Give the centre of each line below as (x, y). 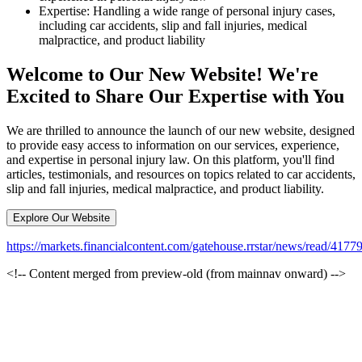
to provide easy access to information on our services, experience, (173, 145)
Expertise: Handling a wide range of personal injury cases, (187, 11)
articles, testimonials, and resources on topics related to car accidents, (181, 174)
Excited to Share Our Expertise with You (175, 96)
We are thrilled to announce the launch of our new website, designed (181, 130)
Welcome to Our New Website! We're (162, 74)
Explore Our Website (61, 217)
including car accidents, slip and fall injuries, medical (173, 25)
